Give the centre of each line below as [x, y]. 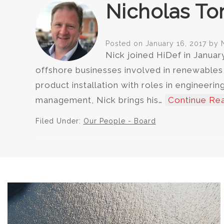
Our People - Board [119, 121]
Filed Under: [59, 121]
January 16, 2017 [176, 44]
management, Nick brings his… [100, 100]
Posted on [125, 44]
